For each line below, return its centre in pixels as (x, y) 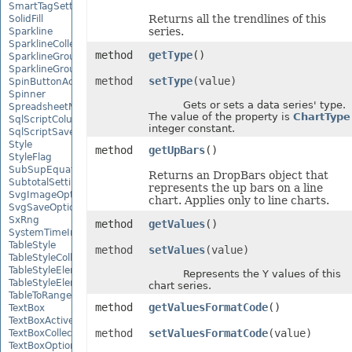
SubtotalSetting (46, 182)
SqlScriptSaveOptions (60, 132)
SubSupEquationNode (61, 169)
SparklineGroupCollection (68, 69)
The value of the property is (220, 117)
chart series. (180, 286)
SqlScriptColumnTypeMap (69, 119)
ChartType (321, 117)
